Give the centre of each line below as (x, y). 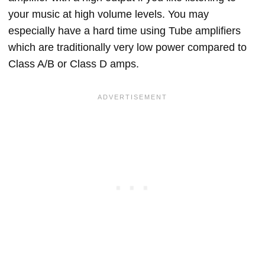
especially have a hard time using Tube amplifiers (125, 31)
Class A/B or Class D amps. (74, 64)
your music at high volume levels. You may (109, 14)
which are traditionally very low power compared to (127, 48)
